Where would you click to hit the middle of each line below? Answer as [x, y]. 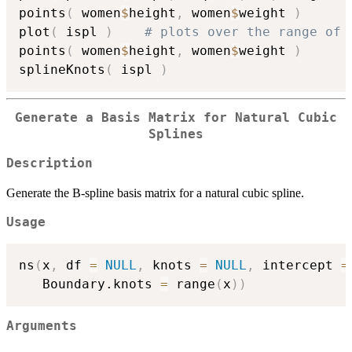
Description [49, 163]
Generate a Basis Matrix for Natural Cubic [176, 118]
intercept [298, 265]
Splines [176, 135]
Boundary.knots [90, 284]
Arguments [42, 326]
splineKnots [62, 70]
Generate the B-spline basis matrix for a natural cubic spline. [155, 192]
